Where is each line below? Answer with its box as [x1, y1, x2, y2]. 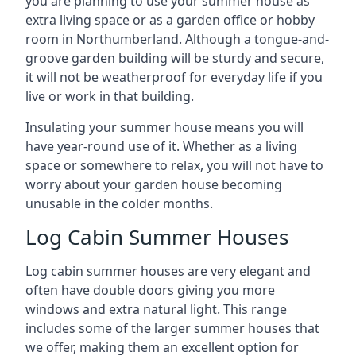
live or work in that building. [25, 87, 194, 105]
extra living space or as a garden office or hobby [25, 11, 315, 29]
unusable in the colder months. [25, 195, 213, 212]
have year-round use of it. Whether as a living [25, 137, 297, 155]
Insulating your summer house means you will [25, 118, 304, 136]
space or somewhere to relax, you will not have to [25, 157, 323, 174]
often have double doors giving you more [25, 281, 275, 299]
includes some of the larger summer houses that [25, 319, 319, 337]
